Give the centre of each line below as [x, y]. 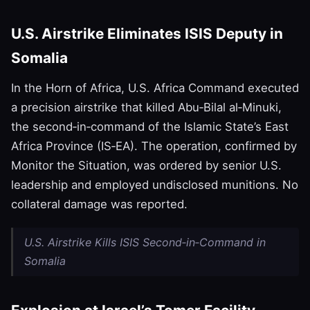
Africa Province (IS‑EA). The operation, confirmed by [154, 146]
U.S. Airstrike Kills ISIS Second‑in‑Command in [145, 242]
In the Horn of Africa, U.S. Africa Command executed [155, 88]
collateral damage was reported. [99, 204]
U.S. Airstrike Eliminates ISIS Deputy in [147, 33]
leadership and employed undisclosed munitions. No [155, 184]
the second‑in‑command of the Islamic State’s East [150, 126]
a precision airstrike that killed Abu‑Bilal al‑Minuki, [146, 107]
